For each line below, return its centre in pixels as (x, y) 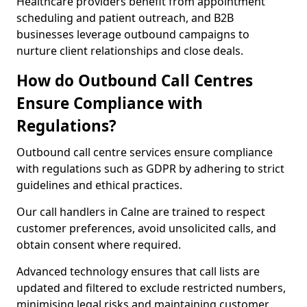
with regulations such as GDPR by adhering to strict (150, 169)
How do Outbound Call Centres (135, 81)
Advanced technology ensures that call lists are (138, 271)
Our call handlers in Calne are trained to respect (141, 212)
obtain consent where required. (99, 245)
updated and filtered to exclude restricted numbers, (151, 288)
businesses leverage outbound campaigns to (133, 34)
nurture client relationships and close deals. (130, 51)
